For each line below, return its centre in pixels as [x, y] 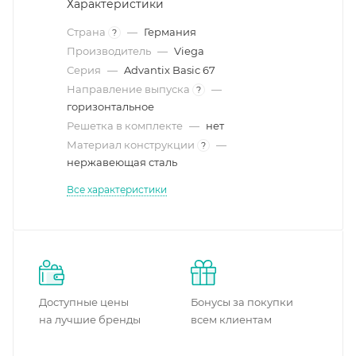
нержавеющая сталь [122, 162]
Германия [170, 32]
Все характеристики [117, 190]
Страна [87, 32]
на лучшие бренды [90, 319]
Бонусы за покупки [242, 302]
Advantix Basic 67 [170, 70]
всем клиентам [231, 319]
